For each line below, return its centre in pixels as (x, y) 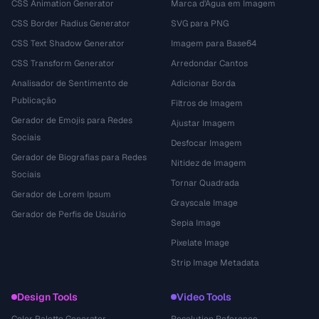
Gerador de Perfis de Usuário (69, 214)
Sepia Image (196, 223)
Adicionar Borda (203, 83)
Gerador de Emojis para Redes (72, 120)
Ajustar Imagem (203, 123)
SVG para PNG (200, 23)
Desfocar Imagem (206, 143)
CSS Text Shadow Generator (68, 43)
